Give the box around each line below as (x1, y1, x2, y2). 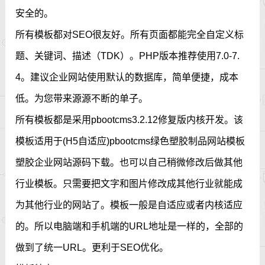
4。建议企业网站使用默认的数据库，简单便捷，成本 (15, 72, 239, 83)
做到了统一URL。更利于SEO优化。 (15, 243, 169, 253)
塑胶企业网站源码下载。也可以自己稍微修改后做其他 (15, 157, 243, 168)
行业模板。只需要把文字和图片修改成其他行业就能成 (15, 179, 243, 189)
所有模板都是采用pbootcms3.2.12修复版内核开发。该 (15, 115, 244, 125)
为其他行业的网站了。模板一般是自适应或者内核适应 (15, 200, 243, 211)
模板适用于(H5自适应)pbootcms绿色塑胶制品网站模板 (15, 136, 245, 147)
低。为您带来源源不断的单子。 (15, 93, 148, 104)
